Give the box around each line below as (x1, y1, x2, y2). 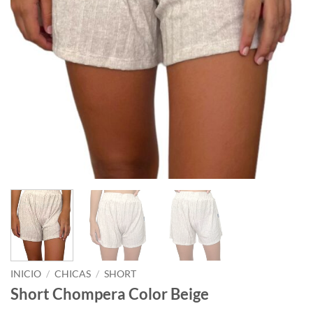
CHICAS (54, 268, 92, 279)
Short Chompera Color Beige (10, 284, 209, 304)
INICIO (10, 268, 41, 279)
